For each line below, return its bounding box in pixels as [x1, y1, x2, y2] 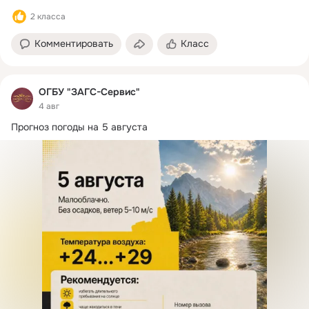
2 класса [30, 11, 66, 23]
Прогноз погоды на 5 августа [11, 120, 148, 133]
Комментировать [34, 37, 113, 50]
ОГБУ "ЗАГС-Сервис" [39, 86, 140, 99]
